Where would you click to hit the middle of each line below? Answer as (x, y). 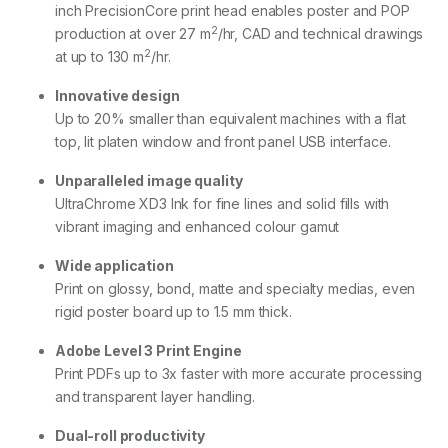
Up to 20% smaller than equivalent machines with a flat (230, 118)
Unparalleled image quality (149, 180)
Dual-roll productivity (130, 435)
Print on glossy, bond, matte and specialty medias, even (235, 288)
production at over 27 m (133, 33)
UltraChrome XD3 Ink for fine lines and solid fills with (222, 203)
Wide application (114, 265)
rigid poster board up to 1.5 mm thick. (173, 311)
